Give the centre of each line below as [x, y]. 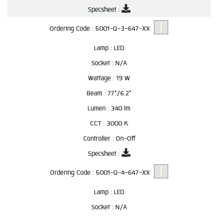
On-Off [125, 138]
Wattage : [102, 78]
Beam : [97, 93]
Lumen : [99, 108]
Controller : [99, 138]
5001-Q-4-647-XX [125, 173]
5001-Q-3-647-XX [125, 29]
